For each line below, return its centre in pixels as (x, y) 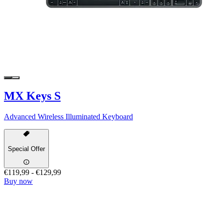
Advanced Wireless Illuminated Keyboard (68, 117)
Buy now (18, 181)
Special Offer (26, 149)
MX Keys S (32, 96)
